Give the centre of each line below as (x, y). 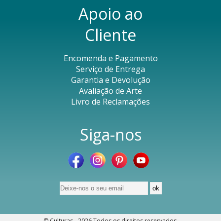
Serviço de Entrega (110, 69)
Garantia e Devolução (110, 80)
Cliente (110, 35)
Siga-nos (110, 135)
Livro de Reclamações (110, 102)
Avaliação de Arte (110, 91)
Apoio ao (110, 14)
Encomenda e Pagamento (110, 58)
